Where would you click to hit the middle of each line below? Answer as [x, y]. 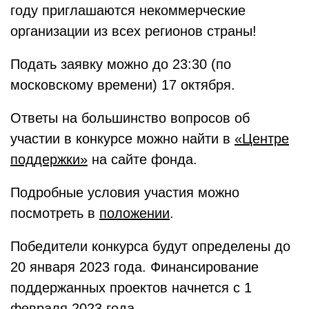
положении [134, 213]
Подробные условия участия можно [125, 192]
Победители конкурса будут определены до [150, 246]
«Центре [262, 138]
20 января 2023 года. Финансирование [134, 267]
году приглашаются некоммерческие [128, 10]
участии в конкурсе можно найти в [122, 138]
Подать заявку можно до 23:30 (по [121, 64]
